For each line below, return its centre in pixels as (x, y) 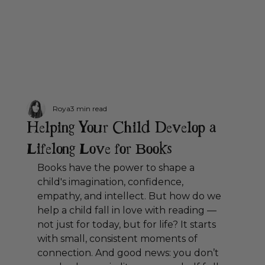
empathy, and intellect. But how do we (130, 196)
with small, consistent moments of (118, 238)
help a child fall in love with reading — (128, 210)
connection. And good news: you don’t (129, 253)
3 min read (88, 108)
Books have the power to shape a (117, 167)
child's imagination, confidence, (111, 182)
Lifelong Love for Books (99, 150)
